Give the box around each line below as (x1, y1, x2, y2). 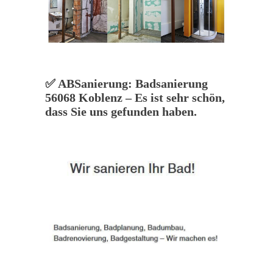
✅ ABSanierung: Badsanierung (45, 77, 208, 91)
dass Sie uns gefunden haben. (45, 105, 197, 119)
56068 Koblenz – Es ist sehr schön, (45, 91, 225, 105)
